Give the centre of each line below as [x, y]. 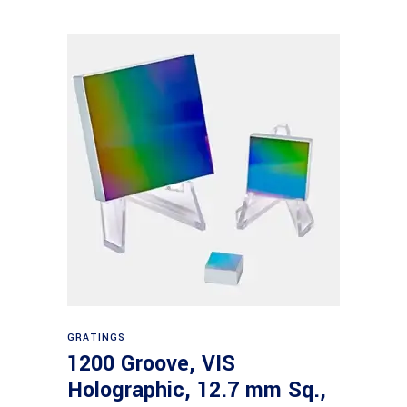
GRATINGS [97, 338]
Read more [205, 329]
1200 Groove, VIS [151, 364]
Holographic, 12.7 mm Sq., [197, 390]
